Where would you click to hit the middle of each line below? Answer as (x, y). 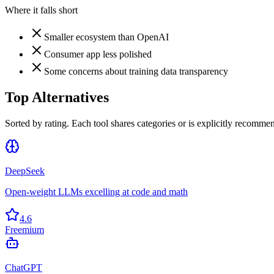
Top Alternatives (57, 97)
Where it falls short (41, 10)
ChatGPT (24, 267)
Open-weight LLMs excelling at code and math (96, 191)
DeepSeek (25, 171)
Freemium (24, 229)
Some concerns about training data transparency (136, 71)
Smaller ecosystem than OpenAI (106, 37)
